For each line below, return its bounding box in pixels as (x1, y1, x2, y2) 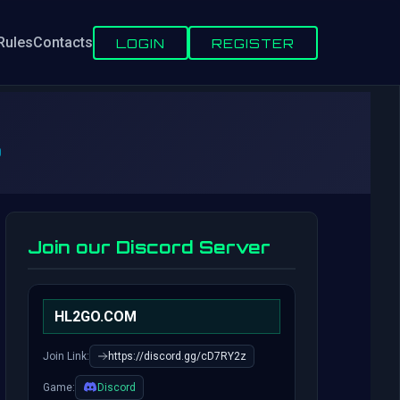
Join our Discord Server (28, 237, 271, 258)
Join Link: (43, 350, 89, 362)
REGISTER (212, 34, 295, 51)
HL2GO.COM (54, 308, 137, 325)
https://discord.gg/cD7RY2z (108, 350, 246, 362)
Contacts (33, 34, 93, 51)
